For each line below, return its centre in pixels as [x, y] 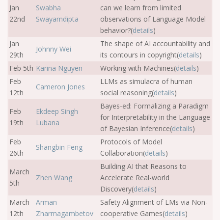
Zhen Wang [54, 178]
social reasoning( [127, 93]
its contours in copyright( [139, 55]
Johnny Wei [54, 49]
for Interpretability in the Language [155, 117]
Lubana [48, 123]
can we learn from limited [141, 8]
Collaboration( [123, 153]
